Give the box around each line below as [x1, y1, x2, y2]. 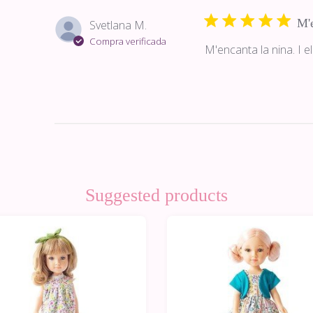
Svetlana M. [89, 17, 147, 33]
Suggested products [85, 185, 228, 205]
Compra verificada [89, 35, 166, 48]
